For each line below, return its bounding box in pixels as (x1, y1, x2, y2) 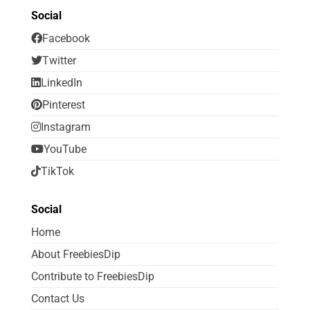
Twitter (42, 54, 76, 68)
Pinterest (42, 98, 85, 112)
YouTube (44, 143, 86, 156)
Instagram (41, 120, 91, 134)
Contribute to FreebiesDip (31, 270, 154, 284)
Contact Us (31, 292, 84, 306)
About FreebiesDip (31, 248, 120, 262)
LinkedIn (41, 76, 82, 90)
